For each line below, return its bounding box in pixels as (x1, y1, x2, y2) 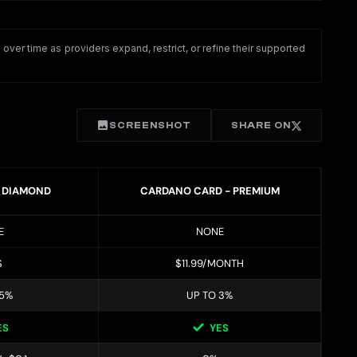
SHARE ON (231, 120, 291, 131)
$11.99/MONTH (175, 257, 244, 271)
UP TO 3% (186, 288, 233, 303)
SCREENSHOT (109, 119, 191, 131)
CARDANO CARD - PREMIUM (139, 184, 280, 198)
